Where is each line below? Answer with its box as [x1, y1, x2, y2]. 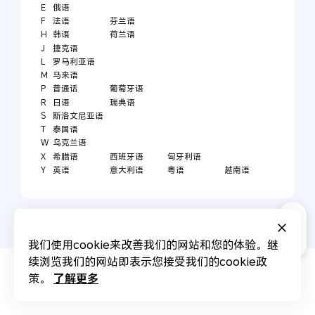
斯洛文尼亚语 [53, 110, 104, 121]
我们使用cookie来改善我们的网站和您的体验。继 [28, 238, 278, 251]
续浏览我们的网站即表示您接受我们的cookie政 [28, 255, 267, 268]
